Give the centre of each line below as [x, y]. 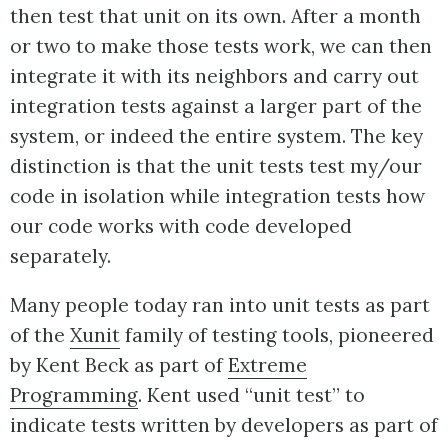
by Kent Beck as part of [119, 364]
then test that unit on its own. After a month [215, 15]
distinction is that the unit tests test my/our [216, 165]
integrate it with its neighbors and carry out [214, 75]
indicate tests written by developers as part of [224, 424]
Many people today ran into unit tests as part [220, 304]
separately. [60, 255]
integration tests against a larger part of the [216, 105]
